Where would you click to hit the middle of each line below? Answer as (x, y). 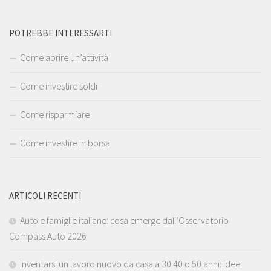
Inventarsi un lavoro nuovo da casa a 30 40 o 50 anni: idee (130, 263)
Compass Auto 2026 (48, 236)
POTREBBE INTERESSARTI (60, 33)
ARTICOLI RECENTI (45, 195)
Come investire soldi (59, 86)
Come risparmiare (55, 114)
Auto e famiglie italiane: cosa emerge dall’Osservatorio (124, 220)
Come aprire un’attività (64, 57)
